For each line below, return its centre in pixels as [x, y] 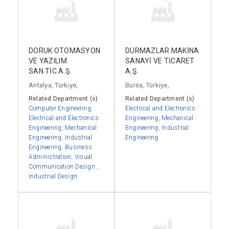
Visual [83, 157]
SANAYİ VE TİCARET [160, 61]
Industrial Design [53, 176]
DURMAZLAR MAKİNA [162, 50]
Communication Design [63, 166]
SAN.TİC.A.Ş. [50, 71]
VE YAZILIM [48, 61]
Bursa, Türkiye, [147, 85]
